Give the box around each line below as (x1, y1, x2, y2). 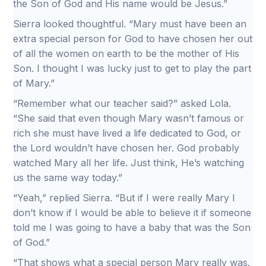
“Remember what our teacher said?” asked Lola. (13, 97, 232, 109)
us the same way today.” (13, 172, 123, 183)
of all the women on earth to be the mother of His (13, 47, 240, 59)
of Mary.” (13, 77, 55, 89)
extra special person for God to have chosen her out (13, 33, 253, 45)
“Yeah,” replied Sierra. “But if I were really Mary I (13, 192, 236, 204)
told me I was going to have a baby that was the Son (13, 221, 251, 233)
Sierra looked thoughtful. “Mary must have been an (13, 18, 247, 30)
